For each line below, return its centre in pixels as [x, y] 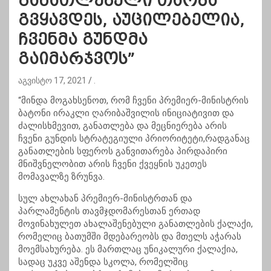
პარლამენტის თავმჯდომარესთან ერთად [109, 211]
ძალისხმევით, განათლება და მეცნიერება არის [122, 126]
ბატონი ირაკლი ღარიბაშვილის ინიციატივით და [126, 113]
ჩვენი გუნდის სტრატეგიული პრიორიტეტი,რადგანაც [134, 139]
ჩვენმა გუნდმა [83, 40]
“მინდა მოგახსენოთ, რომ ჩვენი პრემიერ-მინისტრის [133, 101]
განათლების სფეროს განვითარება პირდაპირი [123, 152]
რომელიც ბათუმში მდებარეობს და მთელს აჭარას [130, 237]
